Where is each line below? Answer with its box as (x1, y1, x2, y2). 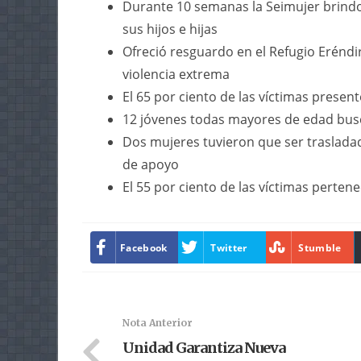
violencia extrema (122, 65, 230, 83)
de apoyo (122, 156, 179, 173)
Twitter (210, 240, 247, 255)
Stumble (298, 240, 342, 255)
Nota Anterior (122, 317, 193, 329)
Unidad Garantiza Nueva (122, 338, 285, 357)
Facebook (120, 240, 168, 255)
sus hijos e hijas (122, 20, 218, 38)
